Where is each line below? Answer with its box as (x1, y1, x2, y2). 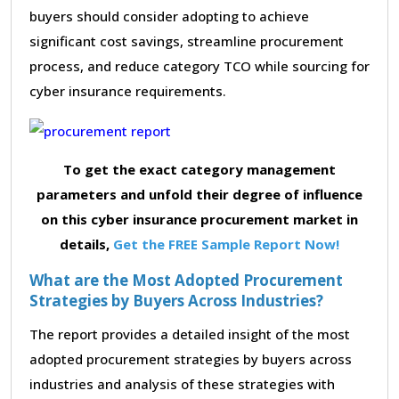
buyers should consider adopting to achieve (29, 6, 309, 25)
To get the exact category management (63, 159, 336, 178)
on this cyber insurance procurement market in (41, 209, 358, 228)
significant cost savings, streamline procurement (29, 31, 344, 50)
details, (60, 234, 113, 253)
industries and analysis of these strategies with (29, 374, 335, 393)
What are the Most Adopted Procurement (29, 269, 343, 290)
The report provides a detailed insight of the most (29, 324, 350, 343)
